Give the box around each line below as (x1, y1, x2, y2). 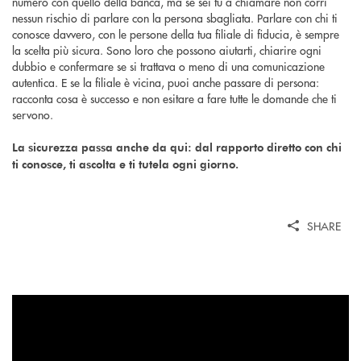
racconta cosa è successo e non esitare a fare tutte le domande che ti (12, 89, 337, 106)
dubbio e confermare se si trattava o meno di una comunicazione (12, 57, 325, 74)
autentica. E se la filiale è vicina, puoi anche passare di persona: (12, 73, 319, 90)
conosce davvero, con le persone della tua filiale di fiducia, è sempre (12, 25, 339, 42)
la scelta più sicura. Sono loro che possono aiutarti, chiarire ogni (12, 41, 322, 58)
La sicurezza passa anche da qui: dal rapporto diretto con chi (12, 139, 342, 155)
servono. (12, 106, 53, 122)
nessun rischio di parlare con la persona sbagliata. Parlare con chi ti (12, 9, 338, 26)
